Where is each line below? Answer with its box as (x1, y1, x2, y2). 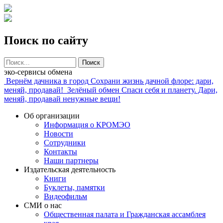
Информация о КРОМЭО (44, 120, 130, 129)
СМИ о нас (24, 201, 62, 210)
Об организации (24, 111, 80, 120)
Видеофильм (44, 192, 87, 201)
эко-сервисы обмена (4, 67, 72, 76)
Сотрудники (44, 138, 86, 147)
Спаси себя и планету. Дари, (121, 85, 218, 94)
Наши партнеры (44, 156, 99, 165)
